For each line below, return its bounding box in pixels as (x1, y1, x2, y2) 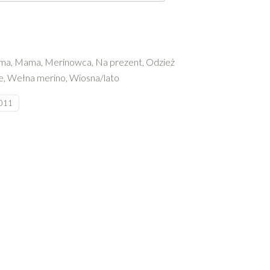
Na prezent (95, 56, 142, 67)
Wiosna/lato (69, 72, 119, 83)
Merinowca (45, 56, 92, 67)
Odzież (146, 56, 175, 67)
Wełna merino (7, 72, 66, 83)
